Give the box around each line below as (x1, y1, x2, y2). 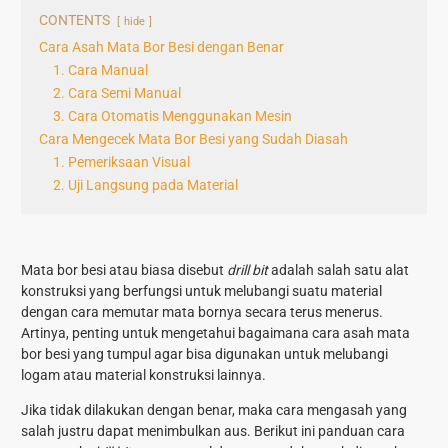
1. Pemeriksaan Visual (53, 154, 190, 171)
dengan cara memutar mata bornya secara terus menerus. (21, 304, 383, 321)
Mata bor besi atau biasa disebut (21, 262, 227, 279)
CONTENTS (39, 12, 110, 29)
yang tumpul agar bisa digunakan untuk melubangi (70, 346, 388, 363)
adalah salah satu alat (268, 262, 409, 279)
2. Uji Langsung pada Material (53, 177, 238, 194)
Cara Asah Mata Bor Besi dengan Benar (39, 39, 284, 56)
